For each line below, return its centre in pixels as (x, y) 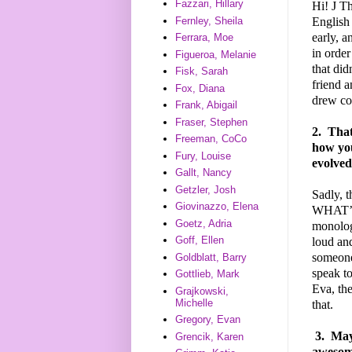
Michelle (194, 302)
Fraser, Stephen (212, 122)
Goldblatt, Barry (211, 257)
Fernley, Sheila (209, 20)
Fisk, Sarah (202, 71)
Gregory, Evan (208, 320)
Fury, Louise (203, 156)
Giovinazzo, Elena (217, 207)
